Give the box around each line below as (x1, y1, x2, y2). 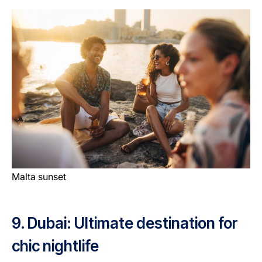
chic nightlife (12, 237, 102, 256)
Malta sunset (12, 171, 66, 183)
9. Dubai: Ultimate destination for (12, 214, 238, 233)
